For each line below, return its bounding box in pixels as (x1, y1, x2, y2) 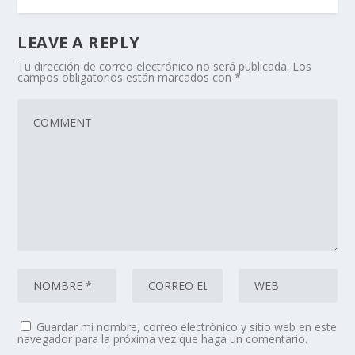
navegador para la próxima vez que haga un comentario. (17, 331, 308, 347)
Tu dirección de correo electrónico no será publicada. (17, 59, 290, 74)
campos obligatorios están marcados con (17, 70, 235, 86)
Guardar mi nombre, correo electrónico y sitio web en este (36, 319, 338, 335)
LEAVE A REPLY (17, 32, 140, 54)
